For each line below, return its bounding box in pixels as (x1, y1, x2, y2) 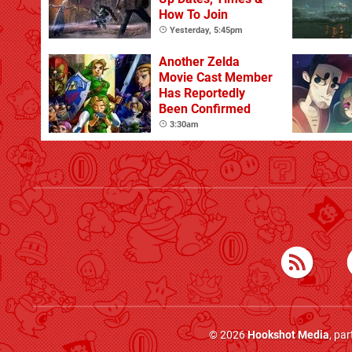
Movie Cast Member (159, 69, 273, 85)
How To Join (159, 6, 228, 22)
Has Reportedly (159, 85, 245, 101)
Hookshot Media (247, 328, 329, 342)
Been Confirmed (159, 101, 251, 116)
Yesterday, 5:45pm (170, 24, 243, 35)
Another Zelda (159, 53, 240, 69)
